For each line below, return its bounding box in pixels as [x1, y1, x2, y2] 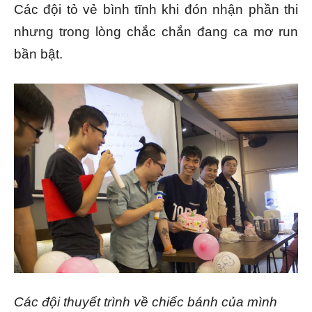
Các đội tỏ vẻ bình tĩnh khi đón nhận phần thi [14, 1, 298, 17]
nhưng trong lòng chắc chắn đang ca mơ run [14, 24, 298, 39]
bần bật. [14, 46, 63, 61]
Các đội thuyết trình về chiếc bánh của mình [14, 294, 277, 309]
